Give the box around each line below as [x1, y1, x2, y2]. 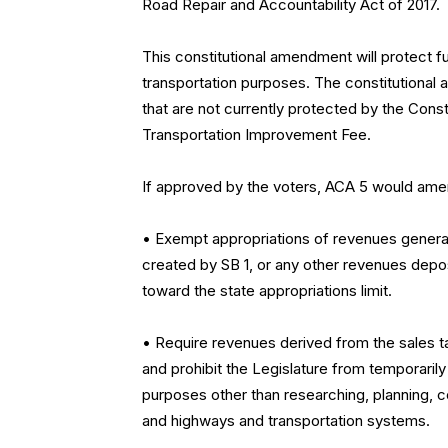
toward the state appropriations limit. [142, 281, 392, 301]
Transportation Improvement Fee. [142, 125, 371, 145]
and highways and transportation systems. [142, 411, 430, 431]
